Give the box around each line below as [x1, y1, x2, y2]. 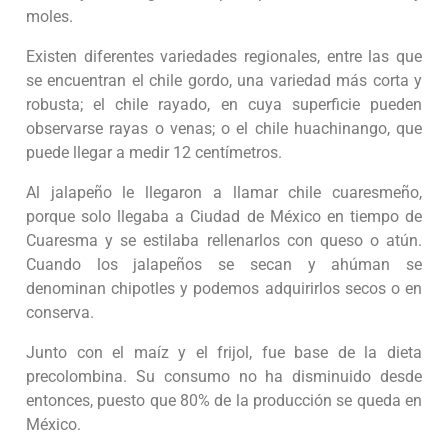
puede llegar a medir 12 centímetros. [26, 143, 282, 163]
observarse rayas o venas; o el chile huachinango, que [26, 119, 422, 139]
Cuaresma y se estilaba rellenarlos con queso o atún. [26, 231, 422, 251]
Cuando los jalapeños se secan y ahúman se [26, 255, 422, 275]
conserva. [26, 303, 94, 323]
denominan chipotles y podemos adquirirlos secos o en [26, 279, 422, 299]
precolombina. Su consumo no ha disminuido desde [26, 367, 422, 387]
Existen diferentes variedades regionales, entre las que [26, 47, 422, 67]
